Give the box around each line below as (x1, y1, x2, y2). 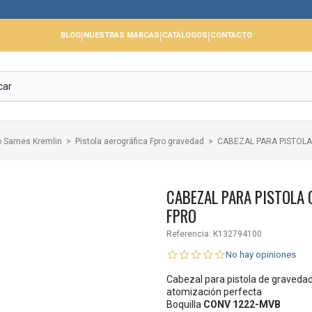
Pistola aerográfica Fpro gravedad (75, 136, 204, 146)
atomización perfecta (166, 286, 262, 297)
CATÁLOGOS (162, 31, 208, 40)
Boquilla (166, 299, 203, 310)
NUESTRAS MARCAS (83, 31, 159, 40)
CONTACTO (210, 31, 252, 40)
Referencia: (166, 229, 211, 239)
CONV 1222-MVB (203, 299, 281, 310)
